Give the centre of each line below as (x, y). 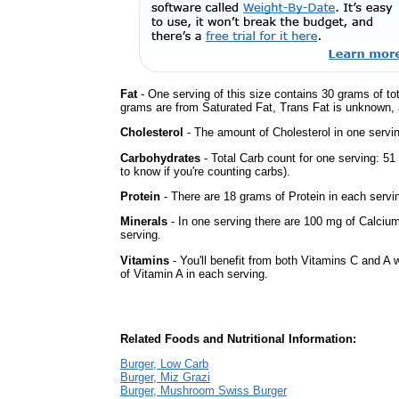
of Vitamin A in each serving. (194, 273)
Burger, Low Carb (164, 364)
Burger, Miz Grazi (165, 378)
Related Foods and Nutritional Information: (238, 339)
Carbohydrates (160, 158)
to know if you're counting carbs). (205, 171)
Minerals (144, 222)
